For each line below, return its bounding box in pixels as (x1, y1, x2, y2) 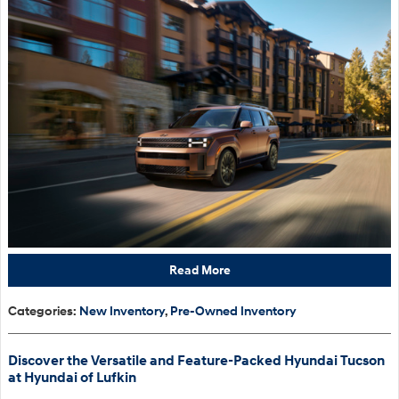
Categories (8, 303, 73, 319)
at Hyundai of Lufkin (8, 369, 136, 387)
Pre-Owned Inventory (170, 303, 297, 319)
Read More (168, 263, 231, 279)
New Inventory (79, 303, 165, 319)
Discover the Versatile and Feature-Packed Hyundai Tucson (8, 352, 385, 370)
